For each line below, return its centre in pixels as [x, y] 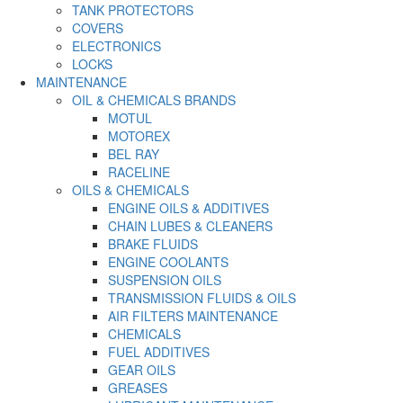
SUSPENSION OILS [165, 280]
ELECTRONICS [116, 46]
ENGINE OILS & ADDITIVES [188, 208]
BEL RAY [134, 154]
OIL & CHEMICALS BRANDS [154, 100]
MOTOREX [139, 136]
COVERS [98, 28]
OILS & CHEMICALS [130, 190]
